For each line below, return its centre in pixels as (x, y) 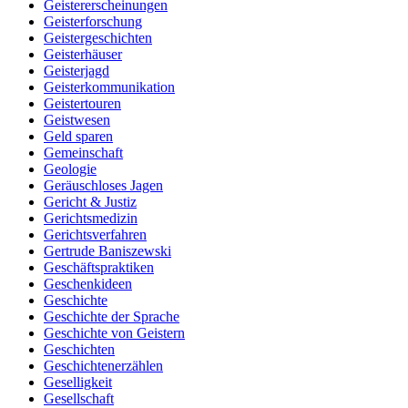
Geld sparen (78, 137)
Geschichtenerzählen (103, 366)
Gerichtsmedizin (91, 219)
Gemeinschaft (83, 153)
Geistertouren (82, 104)
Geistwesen (77, 120)
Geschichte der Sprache (112, 317)
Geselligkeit (78, 382)
